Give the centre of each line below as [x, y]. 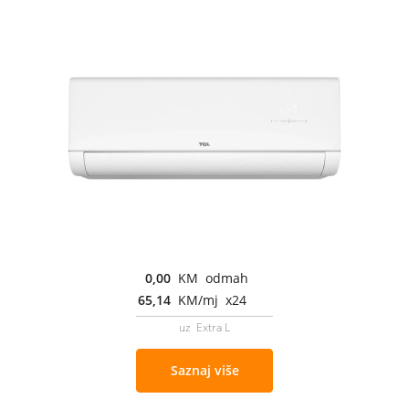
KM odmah [213, 278]
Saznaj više [204, 370]
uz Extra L [204, 327]
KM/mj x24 [212, 299]
